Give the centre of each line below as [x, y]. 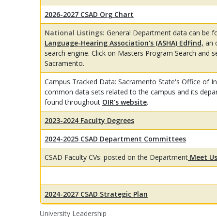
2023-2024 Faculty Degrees [89, 121]
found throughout [73, 102]
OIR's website [124, 102]
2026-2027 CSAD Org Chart [89, 15]
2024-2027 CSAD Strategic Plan [96, 194]
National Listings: [75, 33]
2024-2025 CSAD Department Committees [115, 139]
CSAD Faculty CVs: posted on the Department [116, 157]
